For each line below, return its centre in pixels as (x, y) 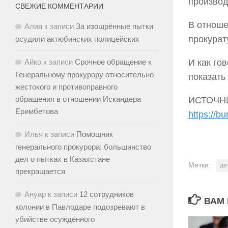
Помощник (95, 134)
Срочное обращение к (113, 62)
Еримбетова (37, 111)
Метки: (199, 165)
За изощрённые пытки (115, 26)
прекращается (40, 171)
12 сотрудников (107, 194)
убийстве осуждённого (55, 219)
